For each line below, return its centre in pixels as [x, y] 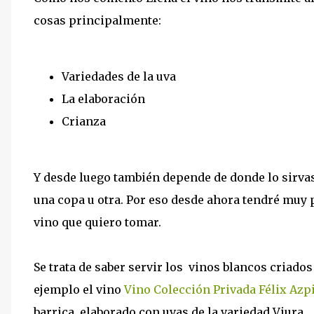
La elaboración [103, 99]
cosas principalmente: [97, 20]
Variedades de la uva [119, 76]
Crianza [84, 121]
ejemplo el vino [77, 289]
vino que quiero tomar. [97, 222]
